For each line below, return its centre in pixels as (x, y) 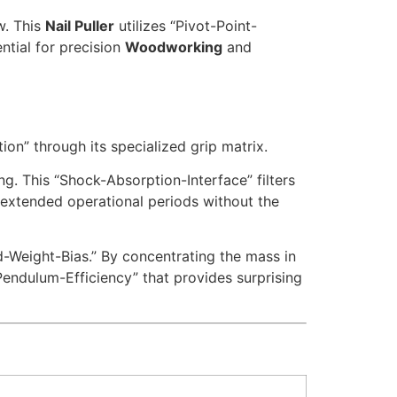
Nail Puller (80, 26)
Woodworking (174, 47)
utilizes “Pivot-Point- (186, 26)
